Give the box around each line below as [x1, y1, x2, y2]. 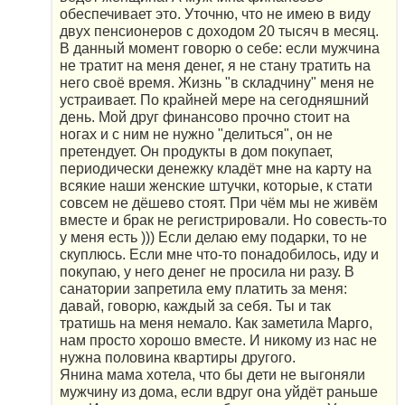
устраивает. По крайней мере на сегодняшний [60, 92, 369, 108]
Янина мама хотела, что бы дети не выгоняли [60, 367, 365, 383]
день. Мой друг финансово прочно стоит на [60, 109, 350, 126]
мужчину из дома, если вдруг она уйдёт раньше [60, 384, 378, 400]
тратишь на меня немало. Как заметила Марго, [60, 316, 372, 332]
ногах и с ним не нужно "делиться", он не [60, 127, 333, 143]
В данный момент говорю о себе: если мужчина [60, 41, 380, 57]
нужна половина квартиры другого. [60, 350, 296, 366]
